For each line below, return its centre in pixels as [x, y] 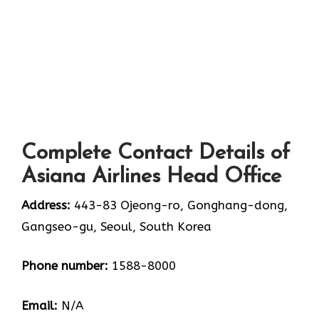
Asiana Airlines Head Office [151, 177]
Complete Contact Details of [156, 153]
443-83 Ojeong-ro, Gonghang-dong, [179, 205]
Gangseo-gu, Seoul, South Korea [116, 226]
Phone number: [65, 266]
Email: [40, 305]
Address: [46, 205]
